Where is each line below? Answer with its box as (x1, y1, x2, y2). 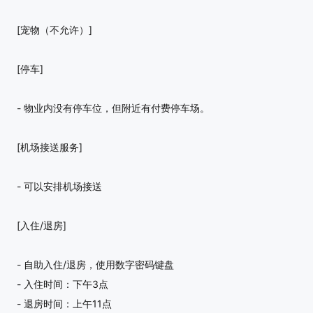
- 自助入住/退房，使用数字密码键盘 (17, 259, 174, 271)
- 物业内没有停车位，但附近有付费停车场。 (17, 102, 210, 115)
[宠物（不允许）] (17, 24, 92, 36)
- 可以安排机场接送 (17, 180, 102, 193)
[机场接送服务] (17, 141, 82, 154)
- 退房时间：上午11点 (17, 298, 112, 310)
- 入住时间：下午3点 (17, 278, 108, 291)
